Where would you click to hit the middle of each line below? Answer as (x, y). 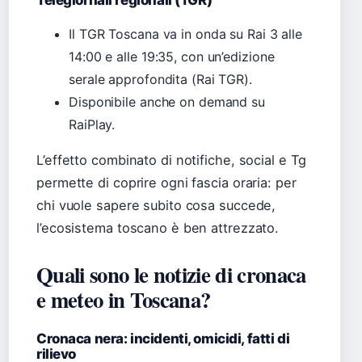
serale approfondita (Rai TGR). (160, 80)
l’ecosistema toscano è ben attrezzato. (158, 228)
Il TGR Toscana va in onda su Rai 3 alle (186, 34)
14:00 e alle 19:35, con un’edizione (172, 57)
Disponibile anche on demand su (167, 102)
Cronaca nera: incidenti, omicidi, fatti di (163, 339)
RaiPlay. (92, 125)
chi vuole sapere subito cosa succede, (156, 206)
